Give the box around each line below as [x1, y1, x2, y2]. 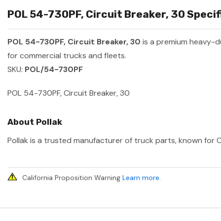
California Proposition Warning [22, 173, 122, 183]
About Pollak [7, 117, 62, 127]
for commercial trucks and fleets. [7, 50, 126, 61]
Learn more [122, 173, 159, 183]
